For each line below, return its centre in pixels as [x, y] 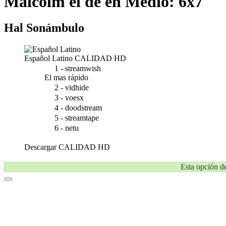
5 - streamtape [77, 118]
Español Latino [48, 58]
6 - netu [67, 128]
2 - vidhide [72, 88]
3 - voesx [69, 98]
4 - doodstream [78, 108]
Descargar [41, 147]
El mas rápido [66, 77]
